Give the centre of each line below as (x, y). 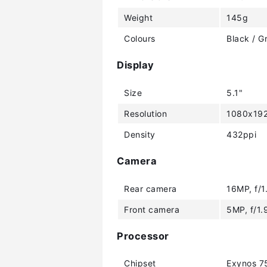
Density (140, 134)
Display (136, 65)
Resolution (145, 113)
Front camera (152, 209)
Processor (143, 236)
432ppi (241, 134)
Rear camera (150, 188)
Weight (138, 18)
